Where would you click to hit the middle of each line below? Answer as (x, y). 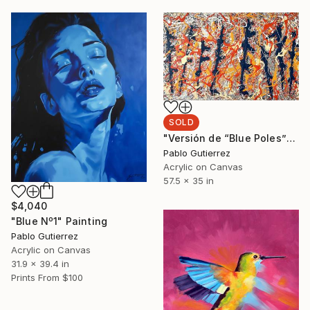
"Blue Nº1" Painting (60, 221)
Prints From (35, 277)
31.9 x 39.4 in (40, 263)
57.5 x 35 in (189, 181)
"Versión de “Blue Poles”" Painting (291, 138)
